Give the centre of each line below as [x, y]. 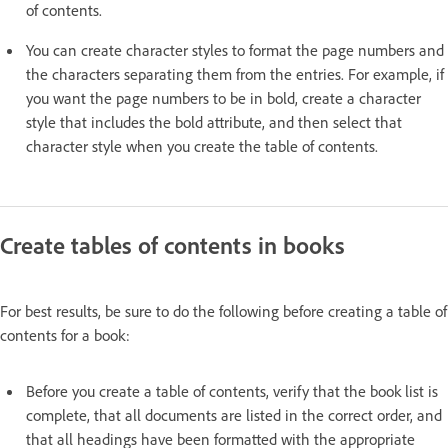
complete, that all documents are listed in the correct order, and [234, 414]
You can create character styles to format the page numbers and [235, 49]
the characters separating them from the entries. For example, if [235, 73]
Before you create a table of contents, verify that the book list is [232, 390]
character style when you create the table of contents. [202, 145]
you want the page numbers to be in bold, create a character [223, 97]
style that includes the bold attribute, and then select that [214, 121]
